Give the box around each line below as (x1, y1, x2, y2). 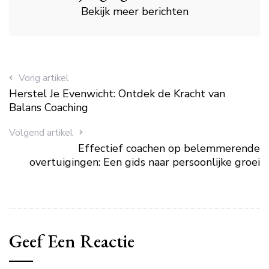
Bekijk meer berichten (80, 4, 189, 19)
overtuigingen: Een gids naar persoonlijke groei (29, 155, 260, 170)
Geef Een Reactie (9, 229, 134, 253)
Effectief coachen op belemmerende (78, 141, 260, 156)
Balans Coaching (9, 100, 88, 115)
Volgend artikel (9, 126, 73, 140)
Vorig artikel (19, 71, 69, 85)
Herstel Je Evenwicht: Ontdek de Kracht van (9, 86, 225, 101)
